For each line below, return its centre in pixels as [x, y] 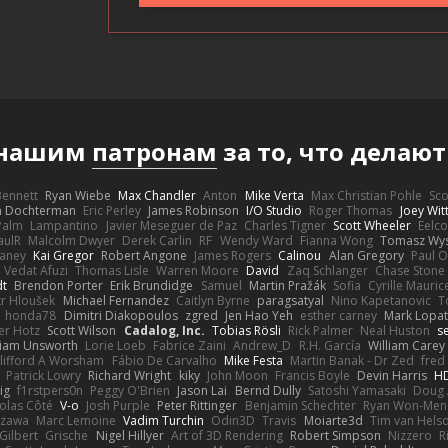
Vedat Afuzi [35, 270]
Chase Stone [409, 270]
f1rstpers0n [49, 390]
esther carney [339, 315]
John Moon [237, 375]
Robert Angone [143, 255]
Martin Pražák [287, 285]
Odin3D [233, 420]
